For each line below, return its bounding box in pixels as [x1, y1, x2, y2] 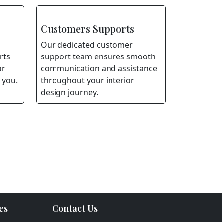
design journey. [41, 87, 98, 98]
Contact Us [52, 202, 98, 214]
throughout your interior [41, 75, 134, 86]
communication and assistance [41, 63, 157, 74]
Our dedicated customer [41, 39, 133, 50]
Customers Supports [41, 22, 134, 35]
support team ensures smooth [41, 51, 156, 62]
